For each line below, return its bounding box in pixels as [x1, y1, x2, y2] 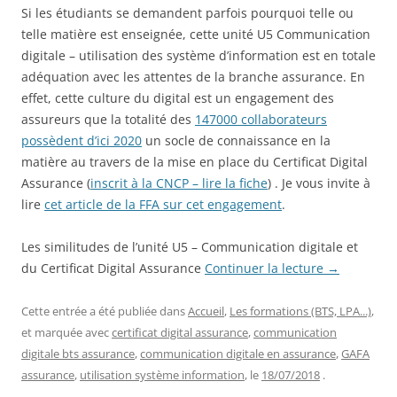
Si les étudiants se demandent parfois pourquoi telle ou [21, 4, 354, 21]
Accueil [188, 302, 224, 319]
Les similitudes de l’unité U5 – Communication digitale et [21, 237, 358, 255]
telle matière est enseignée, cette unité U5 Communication [21, 25, 370, 43]
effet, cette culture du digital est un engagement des [21, 89, 334, 106]
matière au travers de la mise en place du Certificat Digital [21, 152, 368, 170]
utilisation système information [80, 366, 245, 383]
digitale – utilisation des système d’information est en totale [21, 46, 376, 64]
